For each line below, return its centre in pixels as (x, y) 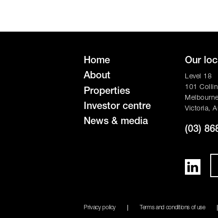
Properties (107, 92)
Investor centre (117, 107)
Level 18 (198, 77)
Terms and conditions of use (173, 208)
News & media (116, 122)
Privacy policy (100, 208)
